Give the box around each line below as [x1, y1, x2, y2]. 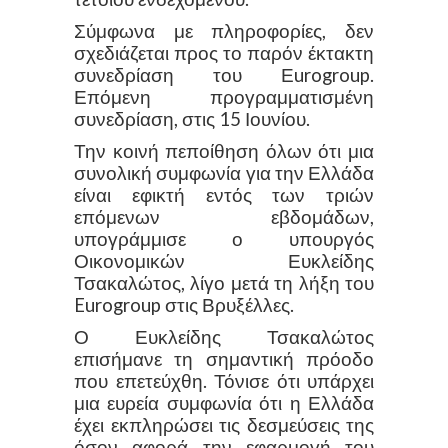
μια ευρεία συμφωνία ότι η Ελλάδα [74, 391, 374, 414]
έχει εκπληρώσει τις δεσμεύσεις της [74, 413, 374, 436]
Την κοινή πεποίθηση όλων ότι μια [74, 139, 374, 162]
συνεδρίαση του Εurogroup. [74, 63, 374, 86]
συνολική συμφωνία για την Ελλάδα [74, 161, 374, 184]
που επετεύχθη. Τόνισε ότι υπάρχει [74, 369, 374, 392]
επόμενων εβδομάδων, [74, 205, 374, 228]
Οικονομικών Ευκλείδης [74, 249, 374, 272]
